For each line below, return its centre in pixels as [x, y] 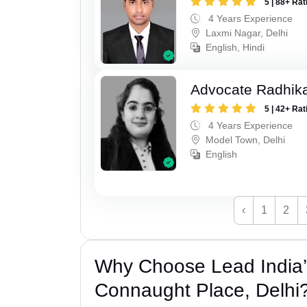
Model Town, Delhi [246, 139]
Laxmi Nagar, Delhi [247, 33]
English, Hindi [235, 47]
